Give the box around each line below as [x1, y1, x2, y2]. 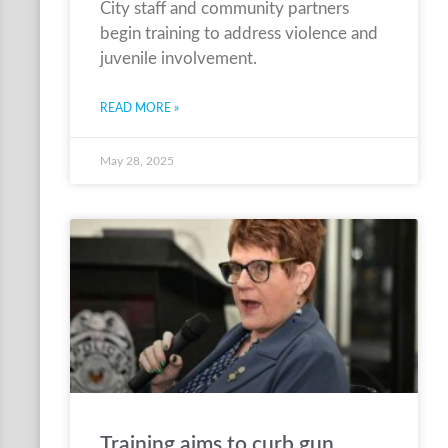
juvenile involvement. [100, 50, 257, 67]
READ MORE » [100, 102, 179, 114]
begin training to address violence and [100, 25, 378, 42]
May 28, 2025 [100, 155, 174, 167]
